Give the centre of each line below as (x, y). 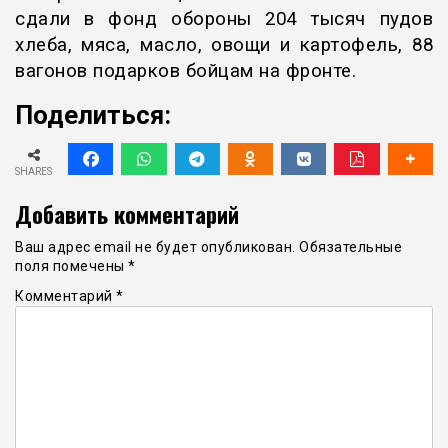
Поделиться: (93, 115)
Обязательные (350, 246)
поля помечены (71, 265)
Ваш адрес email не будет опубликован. (155, 246)
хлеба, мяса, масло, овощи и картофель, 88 (224, 45)
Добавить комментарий (127, 213)
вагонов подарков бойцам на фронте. (185, 71)
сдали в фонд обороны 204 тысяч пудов (224, 19)
